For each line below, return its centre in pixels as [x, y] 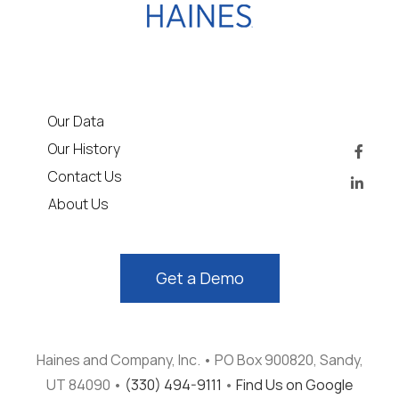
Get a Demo [199, 278]
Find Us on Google [294, 385]
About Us [78, 204]
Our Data [76, 122]
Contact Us [85, 177]
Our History [84, 149]
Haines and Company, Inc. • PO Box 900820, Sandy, [199, 360]
